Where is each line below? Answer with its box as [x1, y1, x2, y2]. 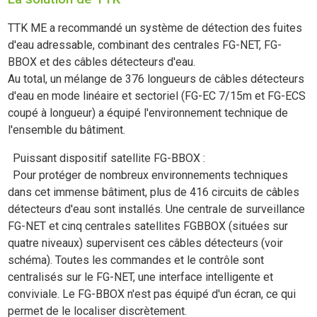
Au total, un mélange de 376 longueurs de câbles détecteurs [8, 71, 305, 86]
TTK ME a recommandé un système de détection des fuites [8, 21, 303, 35]
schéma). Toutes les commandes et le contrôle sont [8, 253, 265, 267]
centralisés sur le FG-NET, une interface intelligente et [8, 270, 274, 284]
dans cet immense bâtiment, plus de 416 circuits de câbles [8, 185, 300, 199]
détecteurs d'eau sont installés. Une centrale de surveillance [8, 202, 306, 216]
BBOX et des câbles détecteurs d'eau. [8, 54, 199, 69]
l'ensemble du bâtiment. [8, 122, 126, 137]
